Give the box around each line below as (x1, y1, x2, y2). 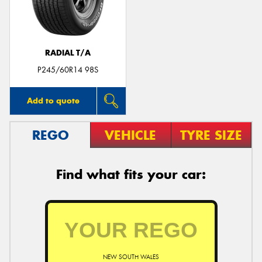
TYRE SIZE (180, 126, 242, 143)
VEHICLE (105, 126, 157, 143)
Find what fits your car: (56, 166, 206, 182)
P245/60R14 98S (37, 64, 98, 75)
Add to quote (26, 95, 80, 106)
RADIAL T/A (45, 48, 91, 58)
